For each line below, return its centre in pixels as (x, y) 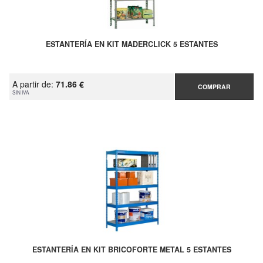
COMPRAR (214, 87)
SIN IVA (21, 92)
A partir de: (34, 84)
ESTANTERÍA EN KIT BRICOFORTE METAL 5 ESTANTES (131, 249)
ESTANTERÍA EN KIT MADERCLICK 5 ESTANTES (131, 44)
